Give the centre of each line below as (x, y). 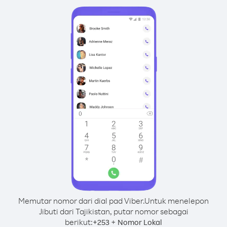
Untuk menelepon (177, 201)
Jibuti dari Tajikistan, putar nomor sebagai (113, 211)
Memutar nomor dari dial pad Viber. (81, 201)
